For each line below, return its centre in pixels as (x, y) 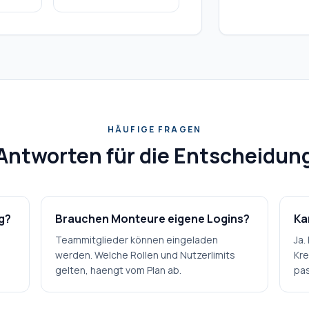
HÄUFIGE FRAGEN (154, 129)
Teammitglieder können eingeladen (136, 240)
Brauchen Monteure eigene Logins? (152, 219)
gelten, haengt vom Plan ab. (118, 270)
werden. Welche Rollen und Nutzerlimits (145, 255)
